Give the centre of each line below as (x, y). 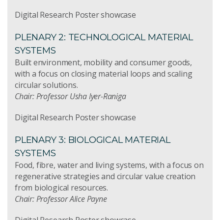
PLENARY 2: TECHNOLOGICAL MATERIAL (104, 37)
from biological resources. (62, 187)
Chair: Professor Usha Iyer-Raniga (70, 96)
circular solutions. (46, 85)
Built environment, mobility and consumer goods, (104, 62)
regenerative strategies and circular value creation (105, 176)
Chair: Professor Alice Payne (61, 199)
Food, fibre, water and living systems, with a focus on (109, 165)
